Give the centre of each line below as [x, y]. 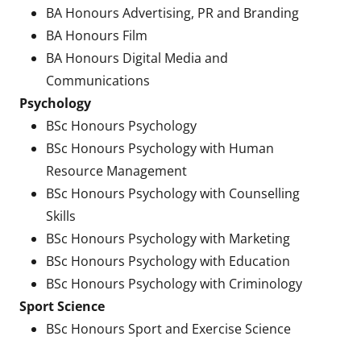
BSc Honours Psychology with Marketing [168, 239]
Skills [60, 216]
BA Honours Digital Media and [137, 58]
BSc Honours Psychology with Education [168, 261]
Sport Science [62, 306]
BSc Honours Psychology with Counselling [172, 193]
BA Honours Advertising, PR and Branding [172, 13]
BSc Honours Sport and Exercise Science [168, 329]
